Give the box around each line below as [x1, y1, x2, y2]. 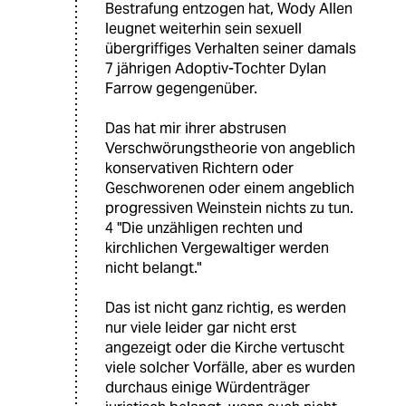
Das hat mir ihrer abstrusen [105, 118, 286, 138]
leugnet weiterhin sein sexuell [105, 18, 302, 38]
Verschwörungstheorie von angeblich [105, 138, 355, 158]
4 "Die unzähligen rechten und [105, 217, 303, 237]
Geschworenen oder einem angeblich [105, 178, 354, 198]
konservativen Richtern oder [105, 158, 294, 178]
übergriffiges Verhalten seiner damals [105, 38, 356, 58]
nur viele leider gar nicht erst [105, 317, 296, 337]
